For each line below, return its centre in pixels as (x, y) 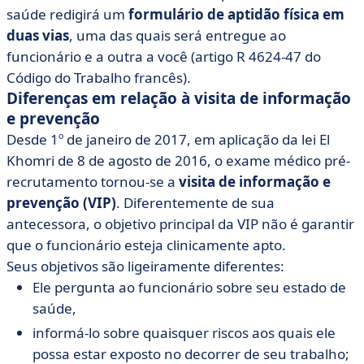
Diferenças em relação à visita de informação (179, 98)
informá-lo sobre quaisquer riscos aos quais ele (184, 333)
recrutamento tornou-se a (93, 182)
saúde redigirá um (67, 14)
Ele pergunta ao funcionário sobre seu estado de (189, 287)
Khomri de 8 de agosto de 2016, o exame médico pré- (178, 160)
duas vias (38, 35)
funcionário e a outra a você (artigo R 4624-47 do (164, 56)
